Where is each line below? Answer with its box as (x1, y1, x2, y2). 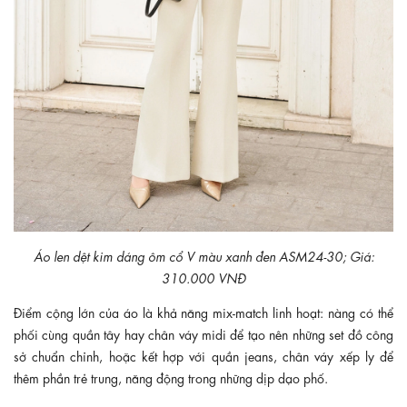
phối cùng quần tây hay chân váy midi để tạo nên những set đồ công (14, 324, 393, 342)
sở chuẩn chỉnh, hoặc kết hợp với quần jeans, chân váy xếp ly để (14, 346, 393, 363)
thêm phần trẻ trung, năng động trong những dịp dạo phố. (14, 368, 328, 385)
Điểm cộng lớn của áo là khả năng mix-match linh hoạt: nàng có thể (14, 303, 393, 320)
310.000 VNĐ (162, 268, 245, 285)
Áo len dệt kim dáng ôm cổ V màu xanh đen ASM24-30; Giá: (33, 246, 374, 263)
